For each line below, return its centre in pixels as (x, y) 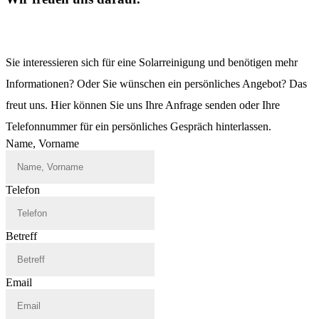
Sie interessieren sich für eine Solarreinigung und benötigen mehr (152, 63)
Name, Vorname (42, 144)
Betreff (21, 236)
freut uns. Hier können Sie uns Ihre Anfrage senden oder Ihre (143, 105)
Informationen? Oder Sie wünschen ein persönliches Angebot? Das (156, 84)
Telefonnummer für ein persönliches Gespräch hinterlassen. (138, 127)
